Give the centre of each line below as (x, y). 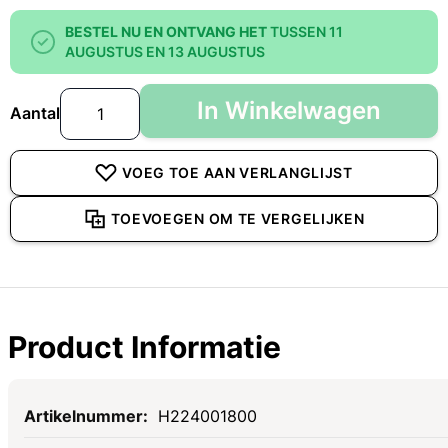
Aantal (35, 112)
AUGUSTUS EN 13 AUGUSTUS (165, 51)
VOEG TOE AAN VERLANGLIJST (237, 172)
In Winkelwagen (289, 110)
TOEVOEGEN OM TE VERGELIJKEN (237, 218)
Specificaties (71, 405)
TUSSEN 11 (306, 31)
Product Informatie (144, 347)
